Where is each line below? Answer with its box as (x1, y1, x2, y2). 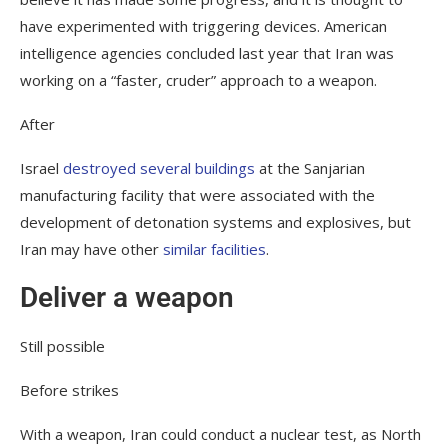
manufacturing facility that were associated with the (20, 184, 375, 205)
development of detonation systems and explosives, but (20, 211, 411, 232)
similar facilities (163, 238, 266, 259)
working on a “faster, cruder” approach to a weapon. (20, 69, 377, 90)
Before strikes (20, 379, 119, 400)
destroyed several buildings (63, 157, 255, 178)
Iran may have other (20, 238, 163, 259)
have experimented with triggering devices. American (20, 15, 387, 36)
